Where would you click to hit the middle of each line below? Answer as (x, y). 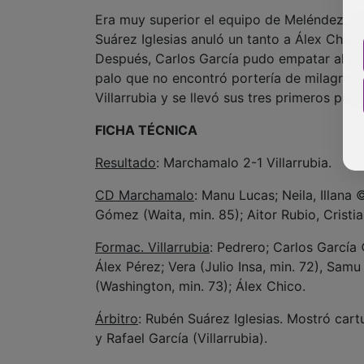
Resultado (126, 162)
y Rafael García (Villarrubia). (181, 338)
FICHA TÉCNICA (146, 130)
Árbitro (117, 318)
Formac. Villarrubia (152, 247)
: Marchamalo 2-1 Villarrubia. (244, 162)
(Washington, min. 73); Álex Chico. (200, 286)
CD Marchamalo (145, 195)
